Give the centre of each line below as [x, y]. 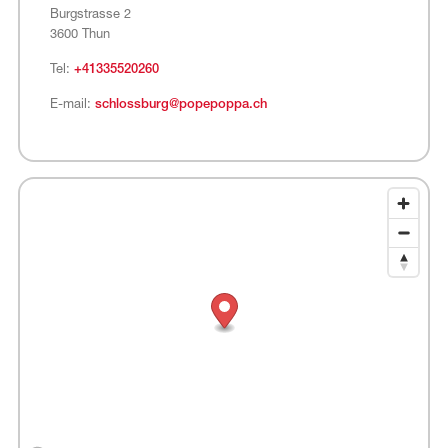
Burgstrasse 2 [90, 14]
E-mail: [72, 104]
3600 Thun [79, 34]
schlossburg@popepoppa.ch [180, 104]
